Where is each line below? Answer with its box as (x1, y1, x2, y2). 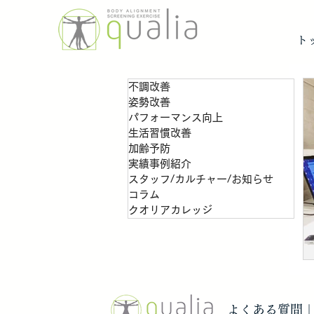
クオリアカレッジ (128, 205, 212, 215)
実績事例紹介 (128, 158, 191, 169)
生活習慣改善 (128, 128, 191, 138)
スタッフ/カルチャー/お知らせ (128, 174, 273, 184)
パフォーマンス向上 (128, 112, 223, 123)
